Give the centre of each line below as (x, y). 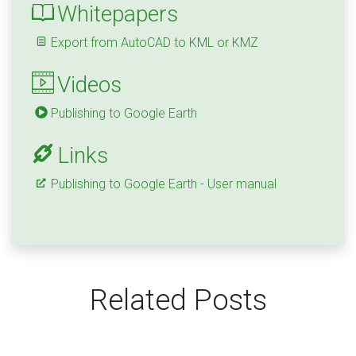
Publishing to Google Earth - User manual (164, 184)
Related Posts (178, 300)
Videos (89, 85)
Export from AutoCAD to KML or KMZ (155, 43)
